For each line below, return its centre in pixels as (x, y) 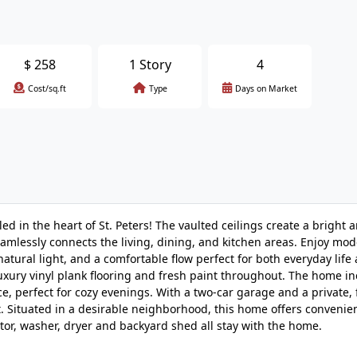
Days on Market (266, 88)
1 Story (150, 65)
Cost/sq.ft (47, 88)
